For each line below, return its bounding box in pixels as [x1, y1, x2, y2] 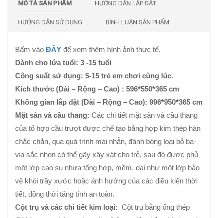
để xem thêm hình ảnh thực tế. [61, 45, 161, 54]
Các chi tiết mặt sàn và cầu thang [90, 111, 198, 120]
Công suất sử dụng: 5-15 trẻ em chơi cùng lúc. [15, 72, 173, 80]
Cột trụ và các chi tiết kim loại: [15, 203, 118, 212]
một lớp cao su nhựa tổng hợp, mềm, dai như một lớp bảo [15, 163, 200, 172]
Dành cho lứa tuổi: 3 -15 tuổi [15, 58, 111, 67]
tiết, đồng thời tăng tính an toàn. [15, 190, 114, 199]
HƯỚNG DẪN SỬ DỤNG [18, 18, 82, 26]
